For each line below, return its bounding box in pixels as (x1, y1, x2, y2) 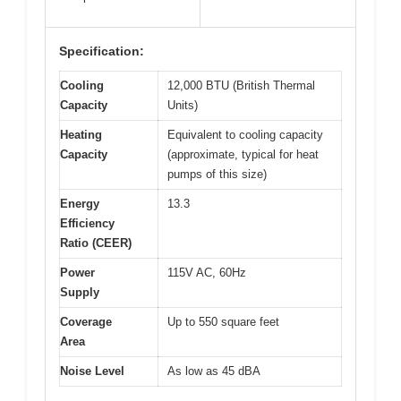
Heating (60, 127, 102, 141)
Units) (167, 98, 198, 112)
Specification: (59, 43, 144, 58)
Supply (60, 285, 99, 299)
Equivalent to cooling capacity (167, 127, 323, 141)
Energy (60, 196, 99, 210)
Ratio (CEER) (60, 235, 132, 250)
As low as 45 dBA (167, 363, 260, 378)
